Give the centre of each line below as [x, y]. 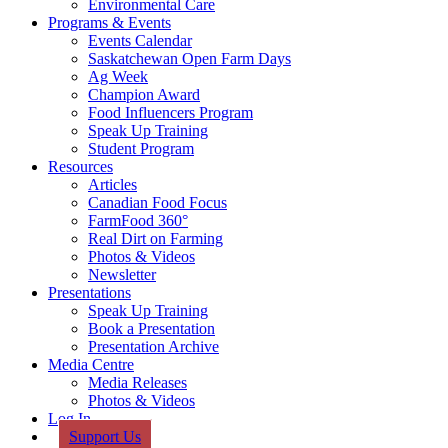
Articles [112, 184]
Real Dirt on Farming [155, 238]
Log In [69, 418]
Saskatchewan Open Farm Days [189, 58]
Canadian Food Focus [157, 202]
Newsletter [122, 274]
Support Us [105, 436]
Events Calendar [140, 40]
